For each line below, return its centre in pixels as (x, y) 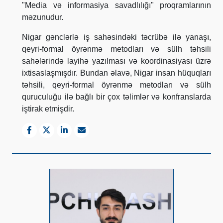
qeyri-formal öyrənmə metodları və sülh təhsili (116, 49)
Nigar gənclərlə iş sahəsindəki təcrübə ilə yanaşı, (116, 37)
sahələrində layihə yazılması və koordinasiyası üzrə (116, 61)
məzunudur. (44, 17)
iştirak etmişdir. (49, 109)
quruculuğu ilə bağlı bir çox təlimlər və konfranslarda (116, 97)
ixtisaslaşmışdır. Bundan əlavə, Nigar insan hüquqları (116, 73)
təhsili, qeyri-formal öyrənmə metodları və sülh (116, 85)
